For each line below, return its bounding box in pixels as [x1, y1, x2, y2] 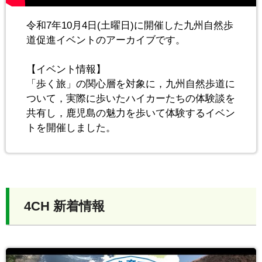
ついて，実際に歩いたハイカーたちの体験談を [26, 92, 235, 104]
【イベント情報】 [26, 63, 106, 75]
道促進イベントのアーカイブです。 [26, 34, 185, 46]
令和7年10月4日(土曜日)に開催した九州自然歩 [26, 19, 233, 31]
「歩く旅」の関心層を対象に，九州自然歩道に [26, 78, 235, 89]
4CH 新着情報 [24, 198, 105, 213]
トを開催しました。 [26, 122, 116, 133]
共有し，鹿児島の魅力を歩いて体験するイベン [26, 107, 235, 119]
